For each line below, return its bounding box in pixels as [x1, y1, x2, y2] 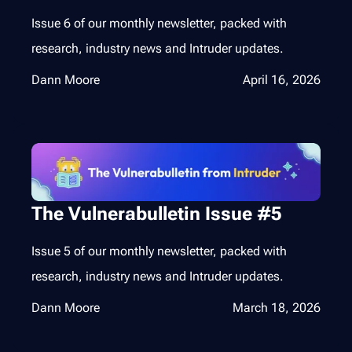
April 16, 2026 [243, 72, 321, 88]
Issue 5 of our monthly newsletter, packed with [31, 243, 287, 258]
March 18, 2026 [233, 299, 321, 315]
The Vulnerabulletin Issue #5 [31, 202, 281, 225]
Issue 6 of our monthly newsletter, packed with [31, 16, 287, 31]
